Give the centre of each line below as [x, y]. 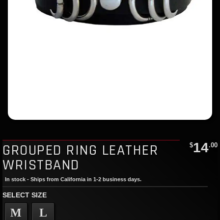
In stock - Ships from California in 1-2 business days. [73, 179]
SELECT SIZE [25, 195]
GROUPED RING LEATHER [80, 150]
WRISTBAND [41, 165]
